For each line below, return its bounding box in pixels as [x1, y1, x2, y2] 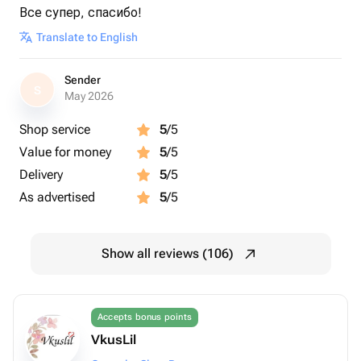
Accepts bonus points [98, 312, 192, 322]
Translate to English [36, 31, 138, 44]
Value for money [19, 144, 111, 160]
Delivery [19, 167, 63, 182]
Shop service [19, 122, 90, 137]
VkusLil [91, 332, 136, 347]
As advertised [19, 189, 95, 205]
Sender [64, 73, 101, 86]
